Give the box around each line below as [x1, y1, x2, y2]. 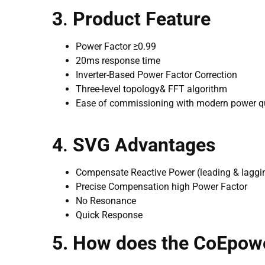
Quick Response [76, 209, 143, 221]
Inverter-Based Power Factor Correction [76, 69, 237, 81]
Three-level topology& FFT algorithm [76, 83, 227, 95]
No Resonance [76, 195, 136, 206]
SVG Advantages [73, 133, 215, 156]
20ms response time [76, 55, 160, 67]
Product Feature [73, 8, 211, 31]
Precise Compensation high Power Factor [76, 180, 247, 192]
